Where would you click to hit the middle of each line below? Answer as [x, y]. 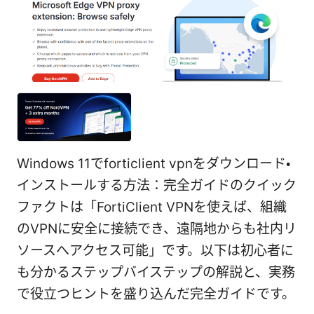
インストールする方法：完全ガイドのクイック [157, 185]
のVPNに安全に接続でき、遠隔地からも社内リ [157, 228]
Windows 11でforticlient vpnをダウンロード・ [153, 163]
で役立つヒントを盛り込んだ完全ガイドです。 [156, 294]
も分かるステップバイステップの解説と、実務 [156, 272]
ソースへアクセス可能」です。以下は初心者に [155, 250]
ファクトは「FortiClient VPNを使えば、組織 [152, 207]
